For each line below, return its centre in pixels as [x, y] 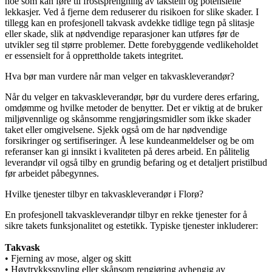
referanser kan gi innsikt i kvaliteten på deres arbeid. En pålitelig [127, 151]
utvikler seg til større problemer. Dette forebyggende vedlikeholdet [131, 44]
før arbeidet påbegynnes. [52, 173]
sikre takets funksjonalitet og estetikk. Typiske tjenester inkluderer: [131, 225]
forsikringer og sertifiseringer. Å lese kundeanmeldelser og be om [129, 140]
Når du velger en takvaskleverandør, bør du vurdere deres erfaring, [132, 97]
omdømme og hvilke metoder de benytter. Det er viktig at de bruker [134, 107]
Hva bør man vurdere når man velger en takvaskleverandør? [120, 76]
